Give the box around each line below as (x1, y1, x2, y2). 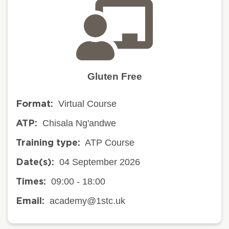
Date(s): (16, 157, 54, 167)
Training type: (16, 138, 80, 148)
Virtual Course (58, 98, 117, 109)
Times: (16, 177, 46, 187)
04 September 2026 (59, 156, 140, 167)
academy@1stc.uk (50, 195, 125, 206)
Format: (16, 99, 53, 109)
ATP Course (85, 137, 134, 148)
